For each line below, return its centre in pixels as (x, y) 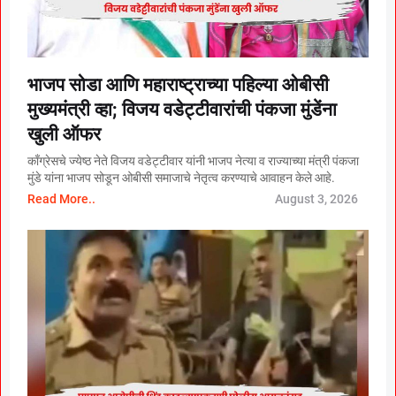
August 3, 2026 (316, 199)
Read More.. (61, 199)
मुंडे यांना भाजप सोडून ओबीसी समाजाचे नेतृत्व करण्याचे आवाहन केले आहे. (181, 178)
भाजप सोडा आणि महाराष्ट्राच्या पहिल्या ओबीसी (178, 85)
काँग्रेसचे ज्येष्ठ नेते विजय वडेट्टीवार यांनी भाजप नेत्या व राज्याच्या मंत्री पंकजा (193, 161)
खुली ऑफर (64, 135)
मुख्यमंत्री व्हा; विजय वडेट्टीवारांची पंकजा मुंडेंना (182, 110)
